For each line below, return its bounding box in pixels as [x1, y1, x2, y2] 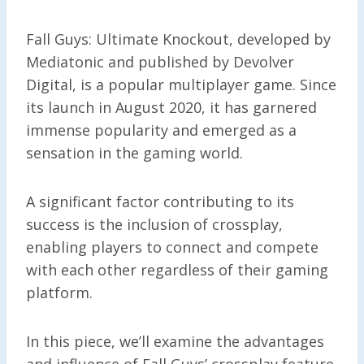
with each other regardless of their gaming [26, 259, 328, 279]
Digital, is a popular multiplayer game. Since [26, 74, 336, 94]
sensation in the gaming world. [26, 142, 247, 162]
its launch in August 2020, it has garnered [26, 97, 317, 117]
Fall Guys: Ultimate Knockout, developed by [26, 28, 331, 49]
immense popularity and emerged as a [26, 119, 297, 140]
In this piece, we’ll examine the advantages [26, 331, 324, 351]
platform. [26, 282, 97, 302]
